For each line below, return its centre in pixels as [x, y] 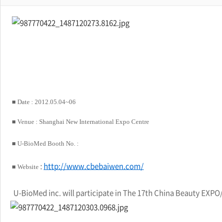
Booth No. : [63, 144]
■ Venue [23, 122]
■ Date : [23, 102]
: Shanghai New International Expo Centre [92, 122]
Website [29, 167]
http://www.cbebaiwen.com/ [94, 166]
